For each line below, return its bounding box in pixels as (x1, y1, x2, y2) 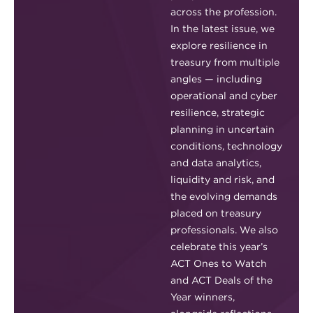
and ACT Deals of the (170, 274, 272, 286)
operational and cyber (170, 89, 277, 102)
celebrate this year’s (170, 240, 268, 253)
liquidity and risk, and (170, 173, 275, 186)
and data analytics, (170, 156, 261, 169)
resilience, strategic (170, 106, 265, 119)
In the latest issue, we (170, 22, 275, 35)
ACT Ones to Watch (170, 257, 267, 270)
